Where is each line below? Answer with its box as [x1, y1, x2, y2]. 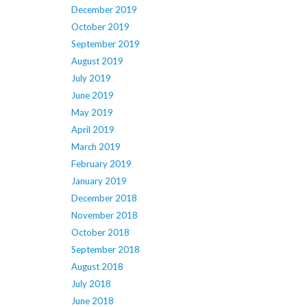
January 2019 [71, 175, 127, 187]
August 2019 [71, 56, 123, 67]
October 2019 [71, 21, 130, 33]
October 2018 [71, 227, 130, 238]
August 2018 [71, 261, 123, 273]
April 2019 [71, 124, 114, 136]
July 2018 [71, 278, 111, 290]
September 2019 [71, 38, 140, 50]
